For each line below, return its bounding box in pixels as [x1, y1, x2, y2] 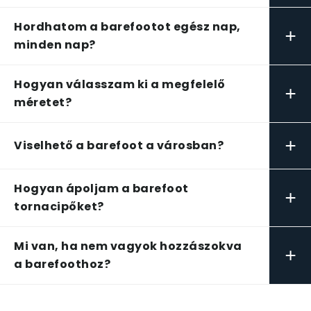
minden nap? [14, 37, 96, 53]
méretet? [14, 94, 72, 110]
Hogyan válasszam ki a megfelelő [14, 76, 226, 92]
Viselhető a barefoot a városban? [14, 137, 224, 153]
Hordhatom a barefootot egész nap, [14, 19, 241, 35]
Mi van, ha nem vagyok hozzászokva [14, 238, 242, 254]
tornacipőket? [14, 199, 104, 215]
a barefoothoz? [14, 256, 110, 272]
